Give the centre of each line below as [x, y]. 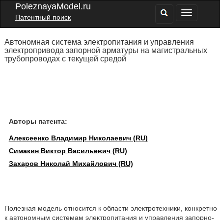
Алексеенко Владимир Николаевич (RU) [78, 138]
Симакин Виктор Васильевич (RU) [68, 151]
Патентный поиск [43, 17]
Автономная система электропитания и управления [99, 42]
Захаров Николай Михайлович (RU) [71, 164]
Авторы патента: [38, 121]
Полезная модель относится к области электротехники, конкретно [110, 208]
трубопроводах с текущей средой [65, 59]
